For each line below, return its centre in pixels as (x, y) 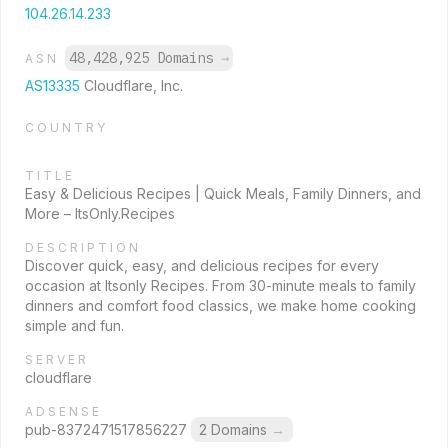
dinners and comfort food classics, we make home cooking (220, 305)
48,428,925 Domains (145, 58)
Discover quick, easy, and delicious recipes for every (202, 265)
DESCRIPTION (83, 247)
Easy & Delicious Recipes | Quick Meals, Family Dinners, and (223, 193)
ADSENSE (63, 411)
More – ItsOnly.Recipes (100, 213)
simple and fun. (74, 325)
